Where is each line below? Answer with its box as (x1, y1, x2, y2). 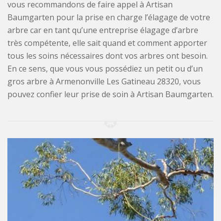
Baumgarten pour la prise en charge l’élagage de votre (7, 11, 210, 23)
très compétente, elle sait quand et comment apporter (7, 37, 207, 48)
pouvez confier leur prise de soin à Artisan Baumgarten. (7, 88, 214, 100)
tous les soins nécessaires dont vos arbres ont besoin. (7, 50, 208, 61)
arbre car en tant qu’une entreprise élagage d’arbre (7, 24, 198, 36)
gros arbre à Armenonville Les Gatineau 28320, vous (7, 75, 201, 87)
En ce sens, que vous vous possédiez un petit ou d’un (7, 63, 203, 74)
